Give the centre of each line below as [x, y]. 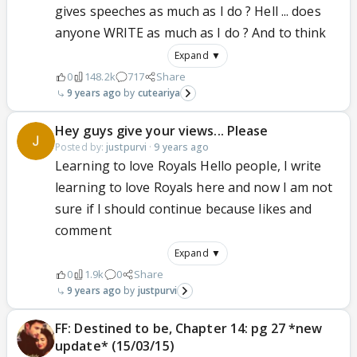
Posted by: [81, 147]
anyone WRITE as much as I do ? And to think [191, 33]
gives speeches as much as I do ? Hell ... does [188, 11]
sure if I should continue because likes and [184, 209]
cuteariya [159, 93]
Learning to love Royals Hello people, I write [188, 166]
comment [83, 230]
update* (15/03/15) [115, 346]
